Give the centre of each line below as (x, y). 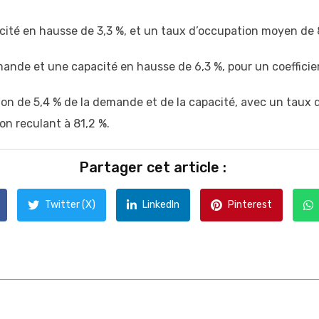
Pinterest (250, 205)
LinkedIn (161, 205)
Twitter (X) (70, 205)
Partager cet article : (152, 168)
